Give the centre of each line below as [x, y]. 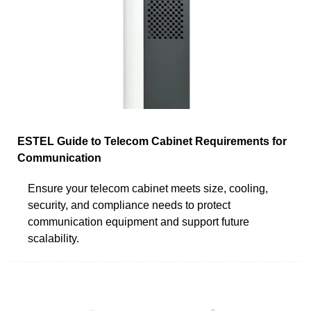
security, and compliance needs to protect [129, 205]
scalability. [53, 238]
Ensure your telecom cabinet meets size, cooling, [148, 188]
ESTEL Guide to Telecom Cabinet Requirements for [152, 141]
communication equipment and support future [138, 221]
